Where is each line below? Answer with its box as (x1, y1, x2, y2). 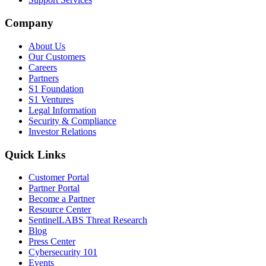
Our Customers (28, 51, 85, 62)
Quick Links (5, 148, 65, 161)
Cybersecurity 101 (28, 247, 97, 258)
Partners (28, 72, 59, 83)
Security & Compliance (28, 115, 116, 126)
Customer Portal (28, 172, 89, 183)
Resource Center (28, 204, 91, 215)
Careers (28, 62, 57, 72)
